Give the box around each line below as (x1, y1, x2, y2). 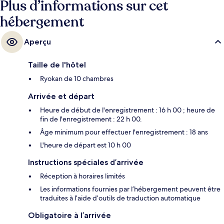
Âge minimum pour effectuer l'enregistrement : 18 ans (40, 127, 208, 137)
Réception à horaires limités (40, 171, 125, 181)
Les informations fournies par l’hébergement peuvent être (40, 184, 220, 194)
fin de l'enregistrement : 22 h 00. (40, 114, 142, 124)
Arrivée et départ (28, 91, 94, 101)
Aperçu (24, 37, 51, 47)
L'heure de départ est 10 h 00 (40, 140, 131, 150)
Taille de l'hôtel (28, 60, 86, 70)
